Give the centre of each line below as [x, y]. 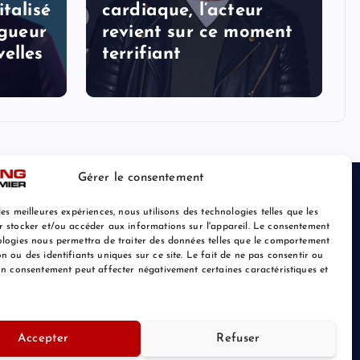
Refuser [238, 338]
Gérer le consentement [141, 178]
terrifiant [142, 54]
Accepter [43, 338]
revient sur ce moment [198, 32]
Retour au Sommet [282, 323]
